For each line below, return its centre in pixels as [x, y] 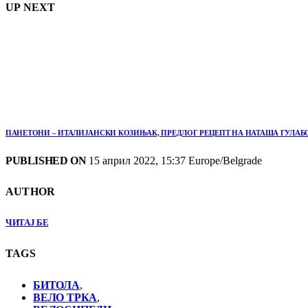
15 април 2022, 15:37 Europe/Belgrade [174, 160]
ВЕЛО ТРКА [65, 297]
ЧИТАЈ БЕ [27, 223]
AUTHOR [31, 192]
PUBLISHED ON [46, 160]
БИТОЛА [56, 285]
